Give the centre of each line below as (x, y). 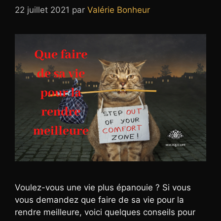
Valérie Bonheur (119, 10)
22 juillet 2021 (42, 10)
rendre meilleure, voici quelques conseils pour (105, 212)
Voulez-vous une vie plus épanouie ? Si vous (103, 188)
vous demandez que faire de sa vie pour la (99, 200)
